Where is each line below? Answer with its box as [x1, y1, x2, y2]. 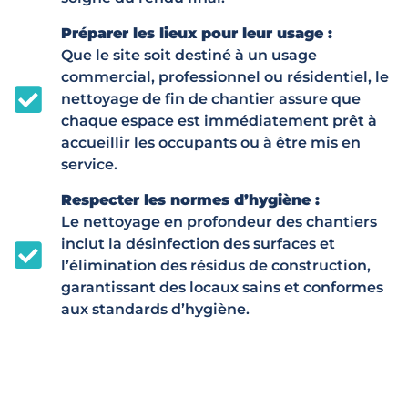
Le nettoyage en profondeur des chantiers [60, 212, 377, 230]
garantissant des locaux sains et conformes [60, 278, 383, 296]
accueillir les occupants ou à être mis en [60, 133, 361, 151]
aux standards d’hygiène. [60, 300, 250, 318]
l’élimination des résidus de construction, [60, 256, 371, 274]
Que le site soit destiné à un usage [60, 46, 317, 64]
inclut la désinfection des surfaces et [60, 234, 335, 252]
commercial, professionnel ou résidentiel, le [60, 67, 389, 86]
